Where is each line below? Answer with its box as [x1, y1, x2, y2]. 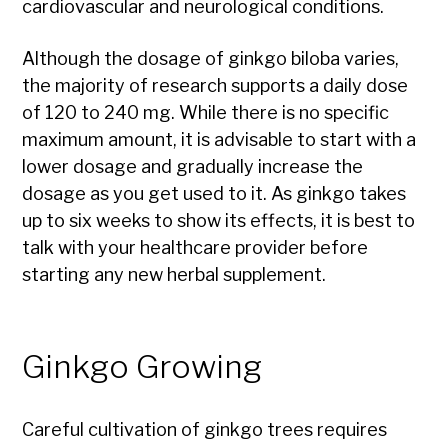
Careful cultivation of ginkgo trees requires [22, 419, 388, 441]
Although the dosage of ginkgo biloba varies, [22, 48, 400, 70]
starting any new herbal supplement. [22, 264, 327, 286]
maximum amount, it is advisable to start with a [22, 129, 417, 151]
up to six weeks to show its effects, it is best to [22, 210, 416, 232]
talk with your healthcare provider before [22, 237, 369, 259]
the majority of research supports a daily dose [22, 75, 409, 97]
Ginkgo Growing [22, 347, 263, 387]
